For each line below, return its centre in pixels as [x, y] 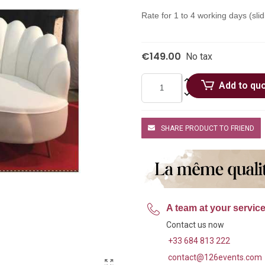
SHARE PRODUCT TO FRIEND [208, 128]
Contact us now [195, 224]
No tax [199, 56]
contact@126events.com [215, 257]
